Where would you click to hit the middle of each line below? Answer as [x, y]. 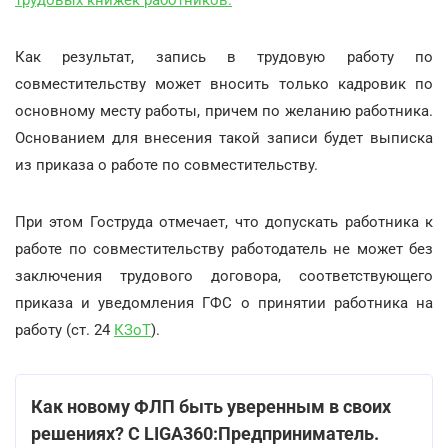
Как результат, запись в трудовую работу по [224, 56]
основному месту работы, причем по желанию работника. [224, 110]
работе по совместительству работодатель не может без [224, 248]
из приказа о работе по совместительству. [166, 164]
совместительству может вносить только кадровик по [224, 83]
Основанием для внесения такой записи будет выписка [224, 137]
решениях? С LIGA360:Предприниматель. [205, 433]
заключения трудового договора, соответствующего [224, 275]
